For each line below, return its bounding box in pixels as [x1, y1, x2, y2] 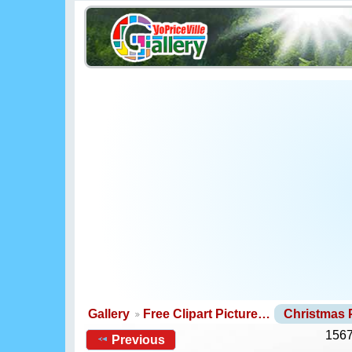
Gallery [88, 307, 130, 321]
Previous [112, 332, 166, 346]
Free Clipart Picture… [143, 307, 270, 321]
